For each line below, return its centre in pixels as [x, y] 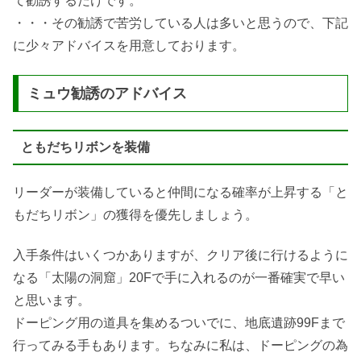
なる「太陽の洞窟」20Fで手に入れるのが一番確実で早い [179, 278]
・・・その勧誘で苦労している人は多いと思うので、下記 [180, 23]
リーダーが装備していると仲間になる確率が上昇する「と [180, 192]
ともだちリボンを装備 [85, 147]
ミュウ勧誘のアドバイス [107, 93]
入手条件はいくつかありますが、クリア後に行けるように [180, 255]
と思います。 [52, 301]
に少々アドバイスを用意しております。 [129, 45]
